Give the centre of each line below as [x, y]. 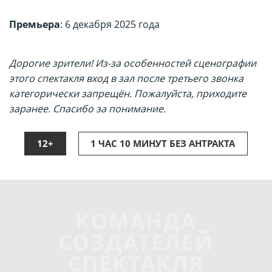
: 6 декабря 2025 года [111, 24]
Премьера [35, 24]
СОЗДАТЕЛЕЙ [136, 242]
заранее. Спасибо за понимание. [87, 108]
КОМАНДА [136, 220]
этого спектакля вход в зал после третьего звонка [126, 78]
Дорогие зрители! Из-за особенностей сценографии [133, 63]
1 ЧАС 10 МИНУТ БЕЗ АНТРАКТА [163, 143]
